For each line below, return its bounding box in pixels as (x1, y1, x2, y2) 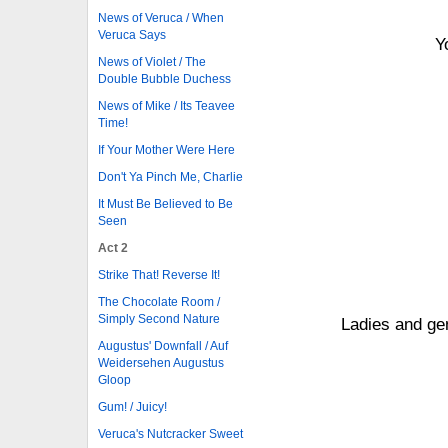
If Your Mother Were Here (98, 142, 235, 157)
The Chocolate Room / (98, 294, 220, 309)
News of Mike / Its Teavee (98, 98, 235, 113)
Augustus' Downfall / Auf (98, 338, 228, 353)
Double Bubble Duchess (98, 71, 231, 86)
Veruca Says (98, 27, 166, 42)
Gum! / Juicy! (98, 399, 167, 414)
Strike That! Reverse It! (98, 267, 220, 282)
